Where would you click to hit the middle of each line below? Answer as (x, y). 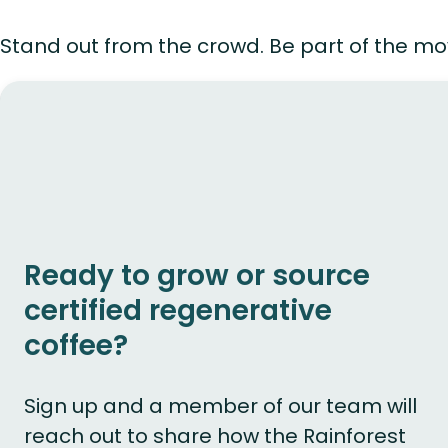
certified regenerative (178, 311)
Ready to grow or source (197, 276)
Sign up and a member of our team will (220, 406)
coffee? (76, 346)
